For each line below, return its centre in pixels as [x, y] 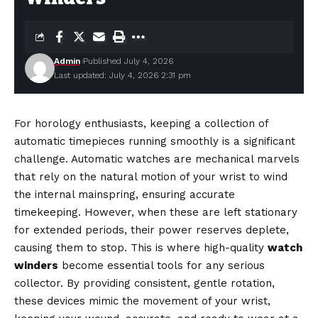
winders [36, 265]
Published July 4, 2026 [128, 61]
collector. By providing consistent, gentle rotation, [144, 283]
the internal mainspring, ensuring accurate [125, 194]
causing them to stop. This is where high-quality [141, 248]
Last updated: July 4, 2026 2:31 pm [122, 75]
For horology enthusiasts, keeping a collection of [141, 124]
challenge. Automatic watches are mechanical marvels [157, 159]
